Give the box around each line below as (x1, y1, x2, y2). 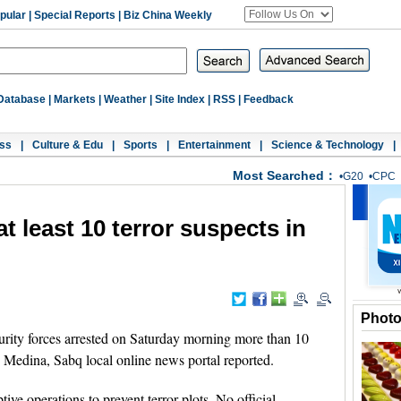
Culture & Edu (32, 139, 103, 151)
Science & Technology (271, 139, 384, 151)
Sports (124, 139, 158, 151)
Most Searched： (233, 168, 337, 183)
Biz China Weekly (124, 9, 212, 21)
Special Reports (34, 9, 115, 21)
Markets (54, 93, 96, 106)
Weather (104, 93, 147, 106)
